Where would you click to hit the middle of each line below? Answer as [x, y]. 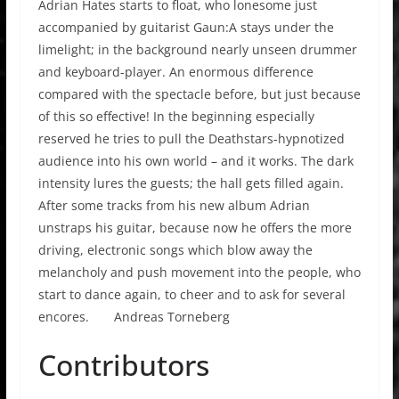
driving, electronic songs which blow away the [175, 249]
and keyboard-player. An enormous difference [175, 71]
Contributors [123, 364]
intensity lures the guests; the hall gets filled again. [191, 183]
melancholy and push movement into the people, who [199, 272]
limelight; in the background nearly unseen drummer [197, 49]
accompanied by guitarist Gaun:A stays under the [186, 27]
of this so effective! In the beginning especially [176, 116]
